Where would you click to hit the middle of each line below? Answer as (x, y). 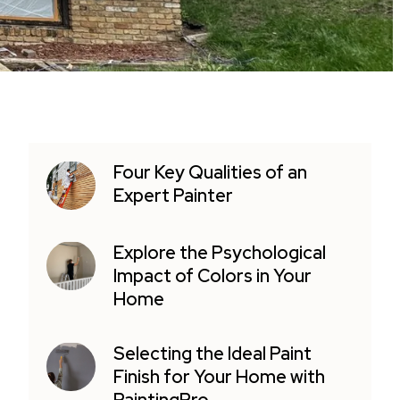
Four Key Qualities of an (211, 172)
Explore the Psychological (220, 253)
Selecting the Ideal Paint (213, 354)
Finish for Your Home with (220, 377)
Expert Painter (174, 196)
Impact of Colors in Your (213, 276)
